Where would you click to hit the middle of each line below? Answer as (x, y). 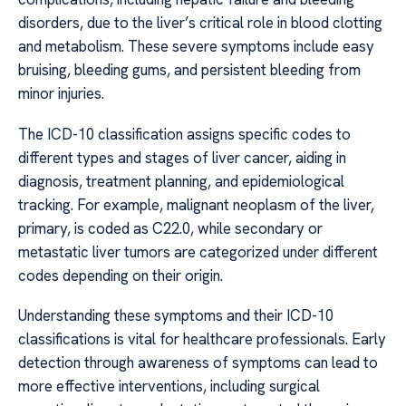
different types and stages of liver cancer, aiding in (182, 157)
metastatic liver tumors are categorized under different (198, 251)
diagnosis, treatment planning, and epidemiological (181, 181)
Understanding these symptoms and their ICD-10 (176, 316)
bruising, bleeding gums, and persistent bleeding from (189, 70)
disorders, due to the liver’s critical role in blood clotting (200, 23)
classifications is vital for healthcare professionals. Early (202, 339)
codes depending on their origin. (121, 275)
